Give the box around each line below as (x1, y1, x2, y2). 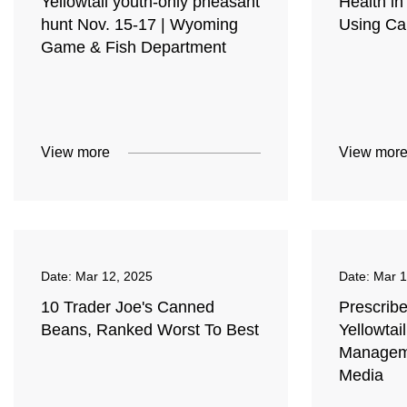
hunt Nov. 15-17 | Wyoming (41, 15, 238, 35)
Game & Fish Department (41, 38, 226, 57)
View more (41, 144, 110, 161)
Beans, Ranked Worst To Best (41, 321, 259, 340)
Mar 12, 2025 (75, 269, 153, 284)
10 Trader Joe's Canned (41, 298, 214, 317)
